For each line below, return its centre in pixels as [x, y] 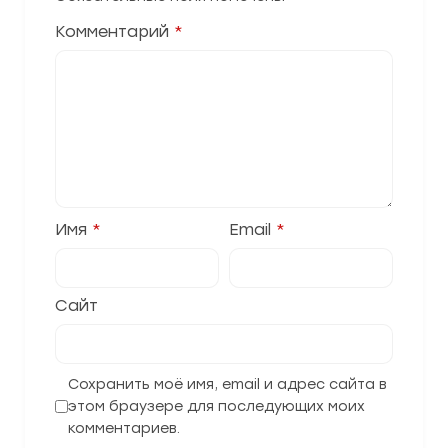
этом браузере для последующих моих [216, 406]
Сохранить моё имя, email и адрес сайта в [227, 384]
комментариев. [124, 428]
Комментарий [114, 31]
